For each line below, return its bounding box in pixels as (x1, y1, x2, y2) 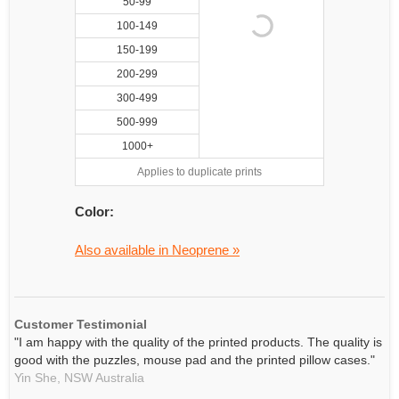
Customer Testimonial (14, 317, 147, 331)
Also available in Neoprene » (75, 242, 240, 257)
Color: (75, 204, 114, 219)
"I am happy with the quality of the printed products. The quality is (14, 335, 382, 349)
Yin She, (14, 370, 61, 385)
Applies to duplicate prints (137, 166, 262, 178)
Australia (93, 370, 144, 385)
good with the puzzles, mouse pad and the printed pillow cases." (14, 353, 375, 367)
